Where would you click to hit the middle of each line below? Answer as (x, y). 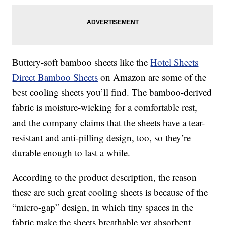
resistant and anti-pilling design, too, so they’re (102, 138)
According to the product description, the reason (105, 177)
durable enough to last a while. (71, 153)
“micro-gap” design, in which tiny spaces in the (103, 207)
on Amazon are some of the (152, 77)
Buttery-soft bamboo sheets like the (81, 62)
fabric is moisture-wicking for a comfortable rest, (105, 107)
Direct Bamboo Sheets (55, 77)
